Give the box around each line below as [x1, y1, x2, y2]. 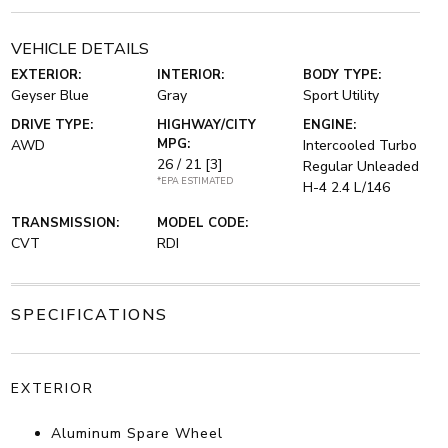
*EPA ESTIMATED [156, 175, 234, 188]
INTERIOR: [156, 66, 224, 85]
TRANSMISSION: [10, 214, 119, 233]
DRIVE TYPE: [10, 116, 93, 135]
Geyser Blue [10, 86, 89, 106]
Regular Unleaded [303, 157, 420, 177]
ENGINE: [303, 116, 357, 135]
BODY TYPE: [303, 66, 382, 85]
